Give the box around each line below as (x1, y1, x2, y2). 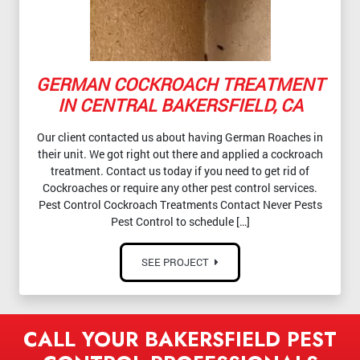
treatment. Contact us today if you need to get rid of (51, 163, 309, 179)
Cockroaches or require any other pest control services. (43, 180, 317, 196)
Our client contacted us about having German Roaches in (37, 129, 323, 145)
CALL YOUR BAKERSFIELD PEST (23, 325, 337, 354)
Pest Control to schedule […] (110, 214, 250, 230)
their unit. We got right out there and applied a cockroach (37, 146, 323, 162)
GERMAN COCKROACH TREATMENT (35, 72, 325, 96)
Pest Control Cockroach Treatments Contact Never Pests (38, 197, 322, 213)
